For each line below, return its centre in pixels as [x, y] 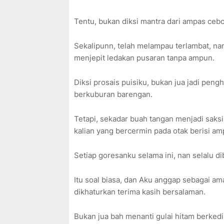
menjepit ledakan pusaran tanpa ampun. [145, 58]
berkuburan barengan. [113, 94]
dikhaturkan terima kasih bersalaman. [141, 192]
